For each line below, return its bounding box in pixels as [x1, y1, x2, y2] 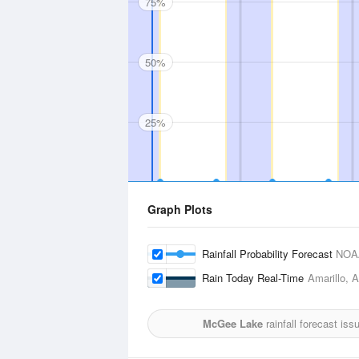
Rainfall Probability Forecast [202, 246, 336, 261]
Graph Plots [147, 201, 212, 217]
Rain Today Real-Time [202, 270, 308, 285]
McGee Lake [202, 316, 263, 331]
